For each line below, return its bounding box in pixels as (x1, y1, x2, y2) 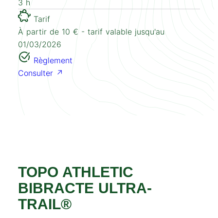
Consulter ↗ (18, 68, 64, 78)
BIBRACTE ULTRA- (18, 180, 152, 196)
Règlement (31, 55, 73, 65)
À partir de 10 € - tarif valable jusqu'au (18, 26, 165, 36)
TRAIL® (18, 196, 72, 212)
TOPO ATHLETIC (18, 163, 134, 180)
